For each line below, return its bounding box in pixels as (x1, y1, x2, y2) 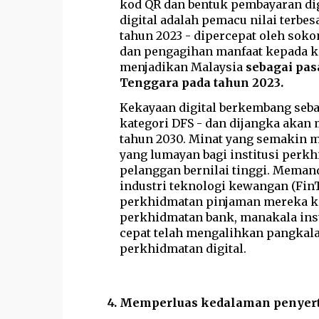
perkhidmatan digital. (119, 241, 246, 256)
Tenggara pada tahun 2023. (119, 75, 283, 90)
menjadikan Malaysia (119, 59, 246, 74)
